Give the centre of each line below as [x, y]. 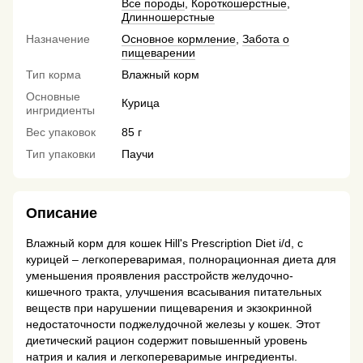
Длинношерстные [168, 17]
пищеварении [158, 53]
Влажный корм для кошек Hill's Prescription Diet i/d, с [164, 243]
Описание [62, 214]
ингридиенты [60, 111]
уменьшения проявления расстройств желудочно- [160, 276]
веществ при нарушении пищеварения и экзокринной [169, 308]
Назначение [58, 39]
